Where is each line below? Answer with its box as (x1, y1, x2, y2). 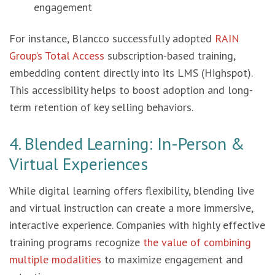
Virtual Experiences (9, 152, 148, 175)
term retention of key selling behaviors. (9, 100, 193, 114)
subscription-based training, (104, 48, 235, 63)
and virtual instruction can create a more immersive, (9, 201, 253, 215)
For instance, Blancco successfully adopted (9, 31, 212, 45)
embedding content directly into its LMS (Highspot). (9, 66, 252, 80)
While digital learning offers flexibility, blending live (9, 184, 254, 198)
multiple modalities (9, 252, 101, 266)
